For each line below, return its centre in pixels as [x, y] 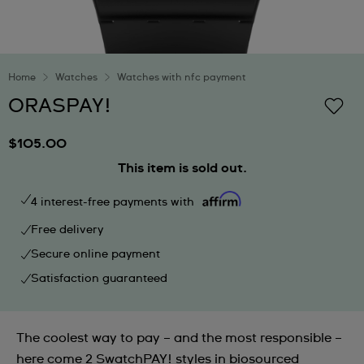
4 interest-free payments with [114, 202]
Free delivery [67, 230]
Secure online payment [95, 254]
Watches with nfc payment [182, 78]
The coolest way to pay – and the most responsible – [179, 338]
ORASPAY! [60, 106]
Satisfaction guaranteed [99, 279]
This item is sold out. [182, 168]
